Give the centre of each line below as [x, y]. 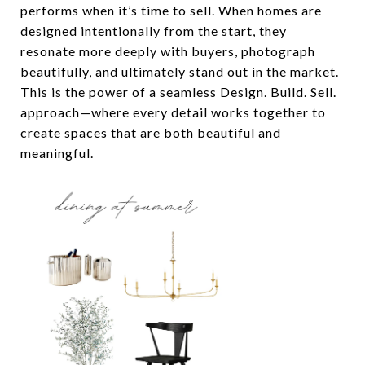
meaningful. [57, 153]
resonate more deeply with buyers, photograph [168, 51]
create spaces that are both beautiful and [151, 132]
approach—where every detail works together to [173, 112]
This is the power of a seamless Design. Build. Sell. [178, 92]
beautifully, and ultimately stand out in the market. [180, 71]
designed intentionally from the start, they [154, 31]
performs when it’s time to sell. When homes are [171, 10]
